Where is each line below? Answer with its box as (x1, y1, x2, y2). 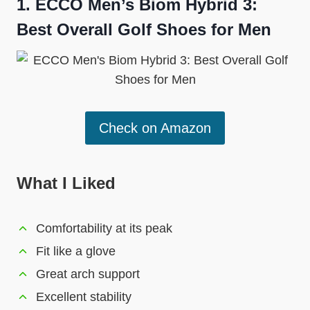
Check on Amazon (99, 120, 211, 136)
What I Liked (17, 174, 116, 193)
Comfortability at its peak (36, 221, 172, 236)
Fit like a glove (36, 244, 116, 259)
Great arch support (36, 267, 140, 282)
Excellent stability (36, 290, 131, 304)
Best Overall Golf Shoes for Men (17, 20, 271, 39)
